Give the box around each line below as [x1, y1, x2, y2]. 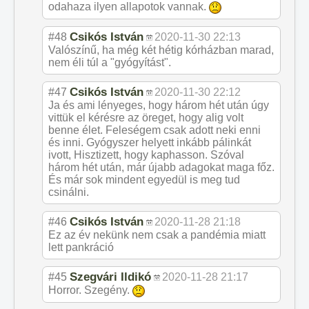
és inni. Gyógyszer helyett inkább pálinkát [48, 136, 251, 148]
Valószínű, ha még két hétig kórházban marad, [48, 43, 274, 56]
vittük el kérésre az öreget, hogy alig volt [48, 111, 243, 123]
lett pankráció [48, 241, 114, 253]
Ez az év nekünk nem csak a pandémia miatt [48, 228, 266, 241]
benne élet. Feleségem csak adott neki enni [48, 123, 261, 136]
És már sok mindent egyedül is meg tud [48, 173, 240, 186]
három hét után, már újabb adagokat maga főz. [48, 161, 275, 173]
